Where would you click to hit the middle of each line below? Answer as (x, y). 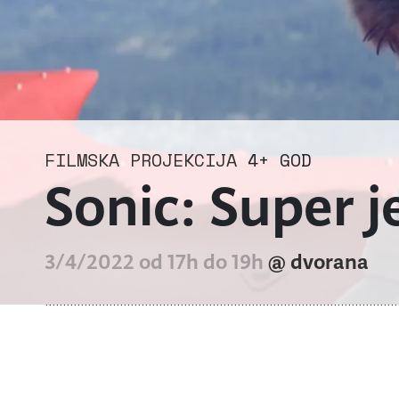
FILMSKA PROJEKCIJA (141, 160)
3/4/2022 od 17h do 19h (156, 262)
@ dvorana (318, 262)
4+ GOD (280, 160)
